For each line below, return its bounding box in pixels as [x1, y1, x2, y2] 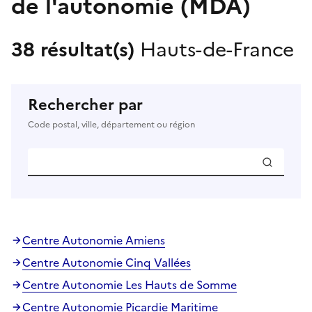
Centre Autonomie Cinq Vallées [22, 253, 191, 271]
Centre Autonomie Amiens [22, 231, 165, 249]
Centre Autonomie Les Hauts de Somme [22, 276, 237, 293]
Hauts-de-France [140, 34, 294, 64]
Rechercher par [28, 93, 143, 116]
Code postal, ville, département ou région [28, 118, 195, 131]
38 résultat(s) [11, 34, 140, 64]
